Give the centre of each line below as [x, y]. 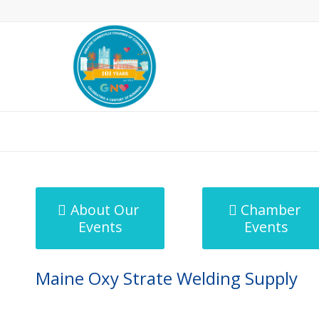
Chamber [271, 210]
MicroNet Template [85, 131]
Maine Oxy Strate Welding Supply [167, 278]
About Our [104, 210]
